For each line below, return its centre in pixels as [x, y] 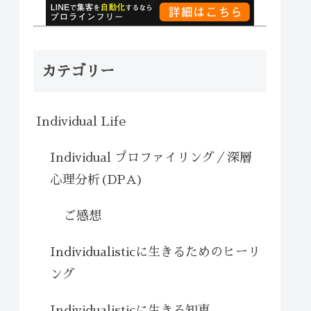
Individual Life [81, 121]
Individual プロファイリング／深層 [151, 157]
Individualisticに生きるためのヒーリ [155, 252]
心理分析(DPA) [97, 179]
